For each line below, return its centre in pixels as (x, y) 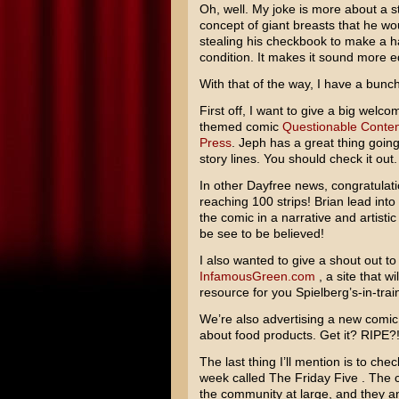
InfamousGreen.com (257, 276)
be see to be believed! (261, 233)
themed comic (240, 126)
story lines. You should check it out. (298, 159)
